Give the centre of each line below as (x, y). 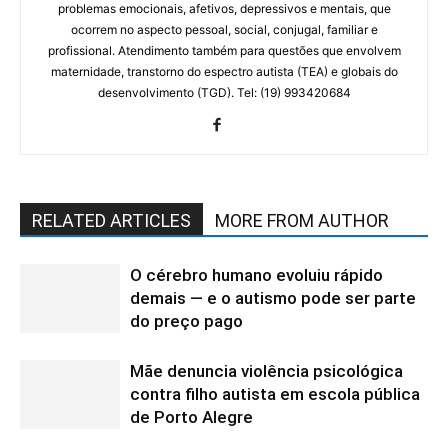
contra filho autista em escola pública (275, 393)
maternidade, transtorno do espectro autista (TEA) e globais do (224, 71)
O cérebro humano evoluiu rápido (256, 274)
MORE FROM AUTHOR (302, 220)
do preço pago (186, 320)
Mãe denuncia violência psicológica (266, 370)
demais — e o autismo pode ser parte (273, 297)
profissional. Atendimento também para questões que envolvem (224, 50)
